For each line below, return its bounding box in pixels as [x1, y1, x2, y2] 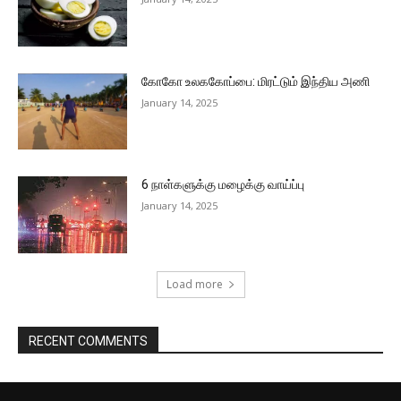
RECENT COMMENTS [29, 334, 148, 349]
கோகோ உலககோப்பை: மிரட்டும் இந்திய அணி [141, 73, 371, 89]
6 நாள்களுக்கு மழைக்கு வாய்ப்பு [141, 177, 305, 192]
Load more [166, 277, 223, 293]
